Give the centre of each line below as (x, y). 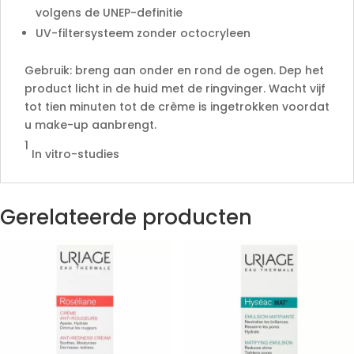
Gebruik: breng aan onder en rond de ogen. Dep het (174, 70)
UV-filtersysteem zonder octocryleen (143, 33)
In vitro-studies (74, 154)
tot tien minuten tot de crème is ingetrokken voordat (177, 107)
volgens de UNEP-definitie (109, 13)
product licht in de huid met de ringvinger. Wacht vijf (175, 88)
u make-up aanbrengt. (90, 125)
